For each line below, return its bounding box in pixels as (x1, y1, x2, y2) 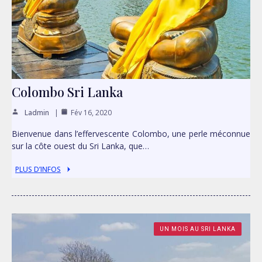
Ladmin (25, 107, 49, 118)
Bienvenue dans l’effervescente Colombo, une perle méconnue (12, 127, 250, 139)
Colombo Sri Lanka (12, 82, 123, 101)
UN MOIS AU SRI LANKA (160, 225, 236, 232)
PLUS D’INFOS (15, 164, 61, 174)
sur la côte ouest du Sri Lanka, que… (12, 140, 149, 151)
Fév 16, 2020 (71, 107, 112, 118)
